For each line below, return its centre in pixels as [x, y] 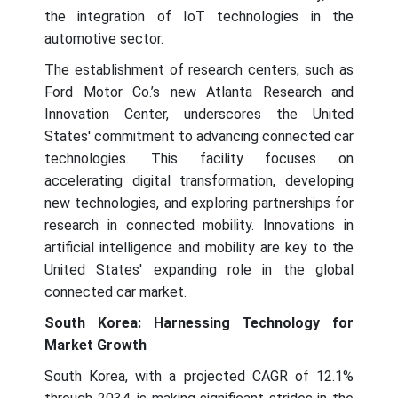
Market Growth [96, 345]
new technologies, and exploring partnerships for [199, 203]
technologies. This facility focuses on [199, 158]
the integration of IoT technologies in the [199, 16]
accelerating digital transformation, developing [199, 180]
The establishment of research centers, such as [199, 69]
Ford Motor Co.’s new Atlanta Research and [199, 92]
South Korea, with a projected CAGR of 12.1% [199, 376]
